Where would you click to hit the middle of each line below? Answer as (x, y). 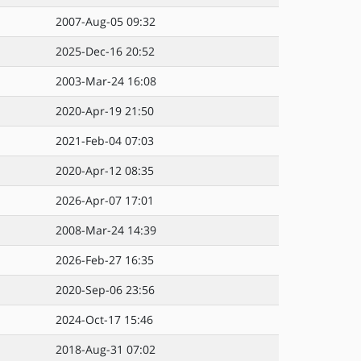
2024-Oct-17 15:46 (104, 320)
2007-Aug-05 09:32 (106, 21)
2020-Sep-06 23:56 (105, 290)
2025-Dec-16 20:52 (105, 51)
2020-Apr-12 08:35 (105, 170)
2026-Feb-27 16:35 (105, 260)
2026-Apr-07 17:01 (105, 200)
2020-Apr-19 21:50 (105, 111)
